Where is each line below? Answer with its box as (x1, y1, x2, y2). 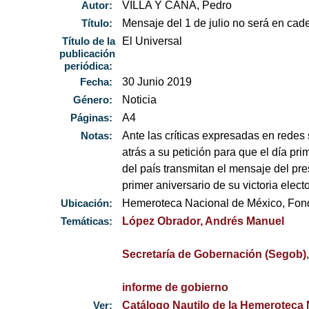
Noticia (122, 94, 157, 106)
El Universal (122, 35, 183, 48)
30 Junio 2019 (122, 76, 192, 88)
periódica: (64, 60, 116, 72)
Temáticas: (61, 215, 116, 228)
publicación (59, 48, 116, 60)
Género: (73, 94, 116, 106)
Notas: (81, 130, 116, 142)
